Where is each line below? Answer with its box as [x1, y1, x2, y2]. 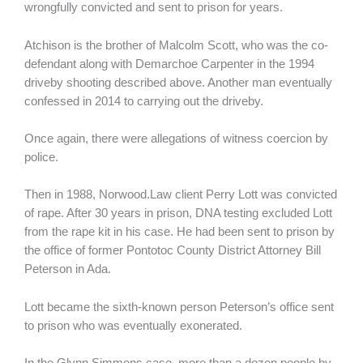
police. [24, 151, 58, 164]
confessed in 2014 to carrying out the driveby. [24, 94, 267, 108]
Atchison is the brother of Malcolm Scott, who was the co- [24, 38, 328, 52]
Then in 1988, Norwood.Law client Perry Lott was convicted [24, 188, 337, 202]
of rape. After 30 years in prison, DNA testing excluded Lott [24, 207, 332, 220]
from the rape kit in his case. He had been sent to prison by [24, 225, 335, 239]
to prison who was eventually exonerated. [24, 318, 246, 332]
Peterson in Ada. [24, 263, 114, 276]
